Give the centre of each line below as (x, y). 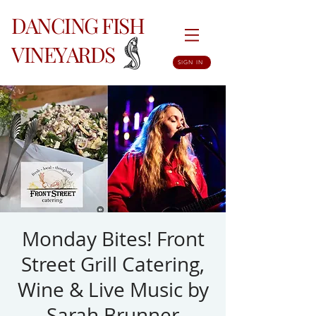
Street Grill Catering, (113, 264)
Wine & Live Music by (113, 290)
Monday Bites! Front (113, 239)
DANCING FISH (80, 25)
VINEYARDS (65, 54)
